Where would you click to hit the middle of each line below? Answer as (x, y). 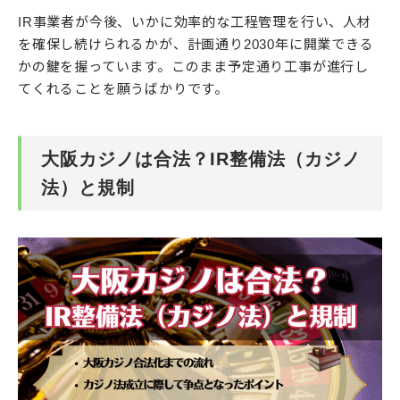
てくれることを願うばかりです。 (123, 89)
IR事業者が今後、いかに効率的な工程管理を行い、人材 (195, 22)
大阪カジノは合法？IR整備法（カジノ (201, 159)
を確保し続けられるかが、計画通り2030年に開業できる (196, 45)
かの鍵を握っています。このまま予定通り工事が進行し (193, 67)
